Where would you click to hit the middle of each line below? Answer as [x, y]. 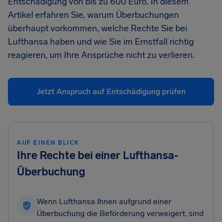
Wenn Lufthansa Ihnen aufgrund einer [104, 201]
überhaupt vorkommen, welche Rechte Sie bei [98, 28]
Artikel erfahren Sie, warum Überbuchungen [93, 15]
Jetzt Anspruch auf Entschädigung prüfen [111, 91]
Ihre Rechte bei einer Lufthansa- [98, 155]
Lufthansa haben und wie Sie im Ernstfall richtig [101, 42]
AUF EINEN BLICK [48, 143]
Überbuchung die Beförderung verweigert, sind [120, 213]
